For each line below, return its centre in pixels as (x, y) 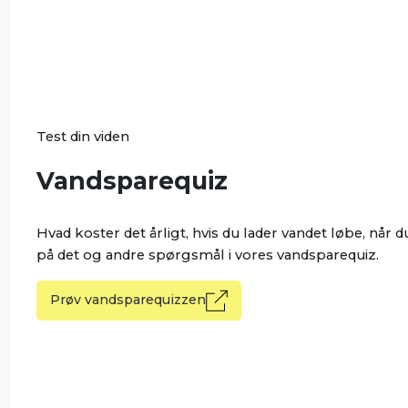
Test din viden (82, 136)
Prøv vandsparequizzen (127, 300)
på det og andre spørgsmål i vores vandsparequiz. (207, 255)
